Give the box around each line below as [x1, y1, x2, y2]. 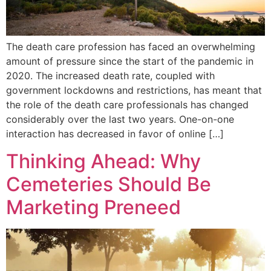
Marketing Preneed [6, 195, 181, 219]
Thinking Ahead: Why [6, 149, 201, 173]
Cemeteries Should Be [6, 172, 211, 196]
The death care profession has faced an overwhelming [6, 41, 255, 53]
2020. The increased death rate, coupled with [6, 70, 215, 82]
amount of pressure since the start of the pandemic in [6, 55, 253, 68]
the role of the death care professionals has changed [6, 99, 249, 111]
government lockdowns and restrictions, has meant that [6, 84, 262, 97]
